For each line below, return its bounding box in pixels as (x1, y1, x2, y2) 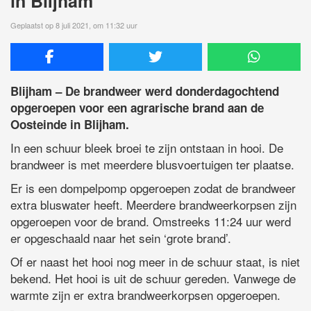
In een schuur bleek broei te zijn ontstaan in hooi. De (10, 138, 283, 156)
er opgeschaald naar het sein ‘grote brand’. (10, 228, 231, 246)
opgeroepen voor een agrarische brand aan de (10, 99, 264, 116)
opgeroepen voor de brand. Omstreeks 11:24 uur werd (10, 212, 291, 230)
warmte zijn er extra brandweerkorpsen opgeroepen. (10, 285, 280, 303)
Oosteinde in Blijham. (10, 115, 133, 133)
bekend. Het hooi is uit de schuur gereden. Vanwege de (10, 269, 296, 287)
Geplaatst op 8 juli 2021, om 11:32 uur (10, 19, 137, 31)
